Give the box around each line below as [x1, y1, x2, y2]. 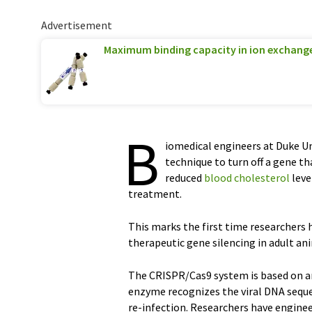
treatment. [128, 187, 182, 201]
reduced [165, 171, 204, 185]
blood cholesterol [204, 171, 290, 185]
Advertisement [41, 18, 112, 32]
